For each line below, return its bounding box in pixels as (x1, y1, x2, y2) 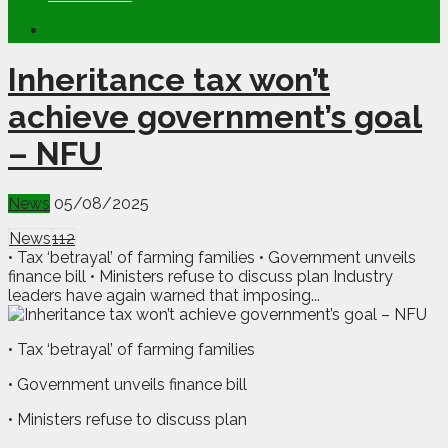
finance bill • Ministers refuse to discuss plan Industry (8, 266, 393, 286)
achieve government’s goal (8, 98, 422, 136)
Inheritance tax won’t (8, 61, 330, 99)
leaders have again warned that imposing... (8, 285, 320, 305)
